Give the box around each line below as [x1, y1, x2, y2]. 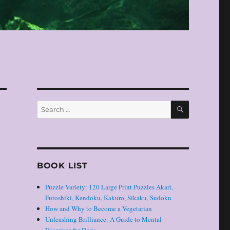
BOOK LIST [36, 161, 88, 171]
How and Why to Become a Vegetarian [45, 204, 152, 214]
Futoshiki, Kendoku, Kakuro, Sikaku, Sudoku [45, 193, 172, 203]
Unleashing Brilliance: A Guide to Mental [45, 215, 162, 224]
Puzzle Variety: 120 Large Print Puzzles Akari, [45, 182, 174, 192]
